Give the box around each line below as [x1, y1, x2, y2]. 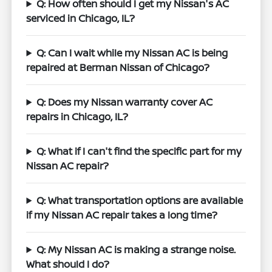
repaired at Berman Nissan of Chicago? [26, 60, 210, 74]
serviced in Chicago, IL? [26, 11, 135, 25]
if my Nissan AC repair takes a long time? [26, 208, 218, 222]
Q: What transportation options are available [36, 193, 243, 207]
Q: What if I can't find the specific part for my [36, 144, 242, 158]
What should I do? [26, 257, 110, 271]
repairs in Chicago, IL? [26, 109, 129, 123]
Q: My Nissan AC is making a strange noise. [36, 242, 236, 256]
